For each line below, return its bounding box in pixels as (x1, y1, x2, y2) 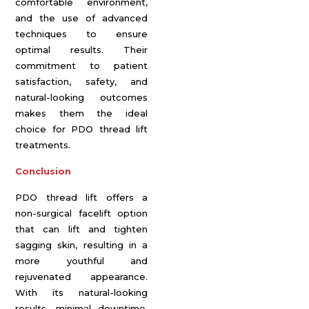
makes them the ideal (15, 108, 148, 119)
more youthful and (15, 255, 148, 266)
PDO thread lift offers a (15, 192, 148, 203)
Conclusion (15, 166, 71, 177)
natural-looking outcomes (15, 92, 148, 103)
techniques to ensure (15, 28, 148, 39)
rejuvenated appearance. (15, 271, 148, 282)
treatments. (15, 139, 70, 150)
